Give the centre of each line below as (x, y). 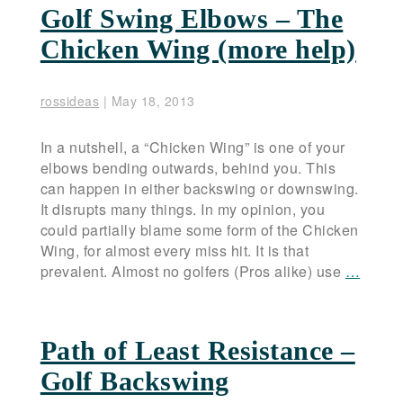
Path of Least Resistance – (197, 351)
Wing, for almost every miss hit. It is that (175, 251)
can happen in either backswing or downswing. (199, 189)
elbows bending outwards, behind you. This (188, 168)
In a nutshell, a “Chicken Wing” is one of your (193, 148)
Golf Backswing (134, 381)
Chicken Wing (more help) (198, 49)
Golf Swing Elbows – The (192, 19)
